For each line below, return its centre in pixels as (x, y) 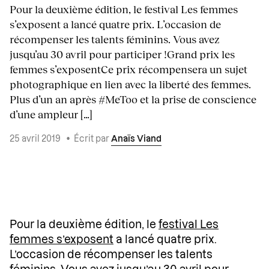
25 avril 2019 (36, 140)
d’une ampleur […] (51, 114)
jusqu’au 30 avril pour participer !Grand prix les (122, 54)
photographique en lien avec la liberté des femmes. (130, 84)
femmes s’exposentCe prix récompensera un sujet (128, 69)
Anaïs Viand (136, 140)
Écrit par (92, 140)
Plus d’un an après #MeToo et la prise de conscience (133, 99)
